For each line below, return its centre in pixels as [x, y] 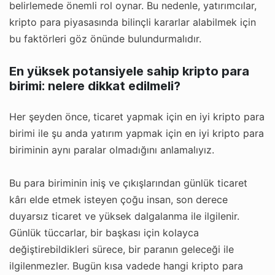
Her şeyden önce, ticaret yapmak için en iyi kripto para [137, 116]
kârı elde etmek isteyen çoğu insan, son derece [118, 199]
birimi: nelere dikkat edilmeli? [95, 86]
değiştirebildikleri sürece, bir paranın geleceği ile [122, 249]
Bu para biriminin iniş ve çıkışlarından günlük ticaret [128, 183]
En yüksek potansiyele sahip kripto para [129, 71]
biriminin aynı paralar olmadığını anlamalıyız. [112, 149]
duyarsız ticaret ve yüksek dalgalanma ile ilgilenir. [124, 216]
